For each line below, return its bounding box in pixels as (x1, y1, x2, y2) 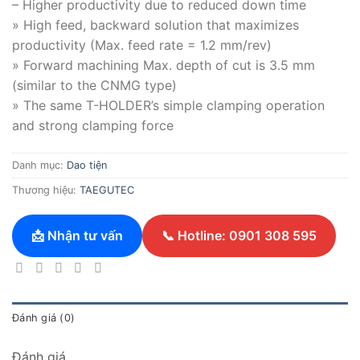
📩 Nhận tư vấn (31, 227, 123, 243)
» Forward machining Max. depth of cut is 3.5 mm (12, 56, 315, 73)
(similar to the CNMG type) (12, 76, 177, 93)
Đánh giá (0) (12, 312, 76, 325)
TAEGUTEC (80, 183, 134, 196)
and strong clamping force (12, 117, 174, 133)
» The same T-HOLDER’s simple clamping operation (12, 96, 325, 113)
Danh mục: (12, 158, 67, 171)
